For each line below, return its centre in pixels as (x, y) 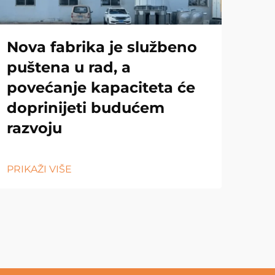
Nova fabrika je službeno (102, 47)
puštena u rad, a (69, 67)
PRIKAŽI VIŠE (39, 169)
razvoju (34, 128)
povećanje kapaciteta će (101, 87)
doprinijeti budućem (86, 107)
